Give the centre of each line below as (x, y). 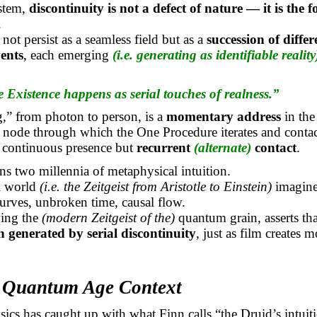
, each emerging (68, 54)
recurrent (165, 148)
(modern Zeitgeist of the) (108, 217)
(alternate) (224, 148)
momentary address (223, 117)
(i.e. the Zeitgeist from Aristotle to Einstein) (155, 186)
